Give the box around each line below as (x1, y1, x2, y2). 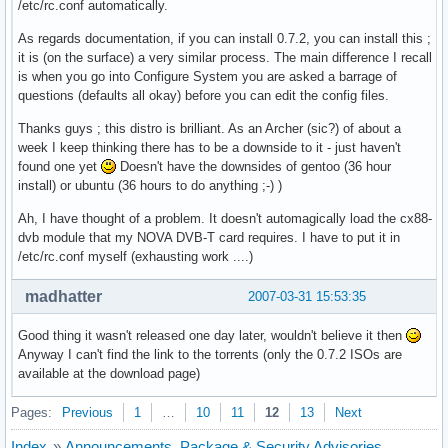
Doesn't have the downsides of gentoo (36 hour (116, 159, 391, 175)
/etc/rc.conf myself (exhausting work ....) (18, 249, 253, 265)
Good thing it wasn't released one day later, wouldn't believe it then (18, 328, 406, 344)
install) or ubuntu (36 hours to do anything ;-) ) (18, 178, 282, 194)
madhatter (25, 288, 102, 306)
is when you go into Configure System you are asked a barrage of (18, 69, 397, 85)
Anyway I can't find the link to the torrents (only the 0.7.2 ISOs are (18, 347, 402, 363)
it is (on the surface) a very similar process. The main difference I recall (18, 50, 432, 66)
